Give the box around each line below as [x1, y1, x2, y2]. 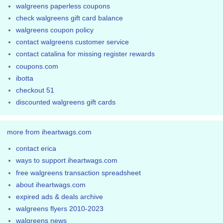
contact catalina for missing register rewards [16, 50, 155, 58]
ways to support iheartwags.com [16, 156, 118, 165]
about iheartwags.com [16, 180, 86, 189]
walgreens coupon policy [16, 26, 94, 34]
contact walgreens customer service [16, 38, 129, 46]
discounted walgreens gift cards [16, 98, 116, 107]
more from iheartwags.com [7, 127, 92, 136]
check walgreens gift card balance [16, 13, 123, 22]
